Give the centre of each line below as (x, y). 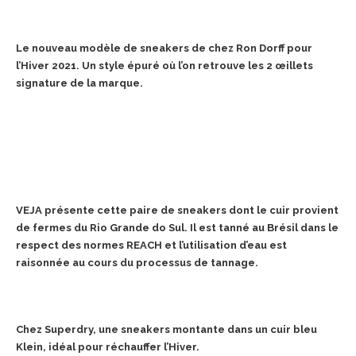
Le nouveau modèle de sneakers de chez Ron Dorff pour (164, 48)
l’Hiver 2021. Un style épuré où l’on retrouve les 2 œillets (164, 66)
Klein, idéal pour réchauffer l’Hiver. (108, 347)
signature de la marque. (79, 83)
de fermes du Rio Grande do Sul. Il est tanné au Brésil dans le (177, 228)
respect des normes (71, 246)
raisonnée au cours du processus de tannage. (137, 263)
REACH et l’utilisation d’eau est (207, 246)
